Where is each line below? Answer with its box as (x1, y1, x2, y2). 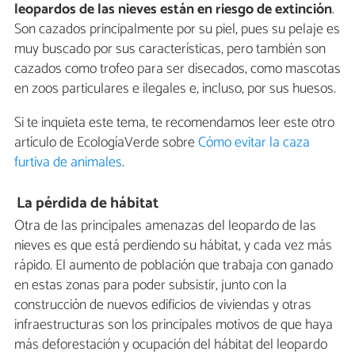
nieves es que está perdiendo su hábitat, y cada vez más (14, 233, 332, 258)
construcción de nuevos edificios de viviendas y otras (14, 292, 311, 317)
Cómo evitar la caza (198, 130, 310, 155)
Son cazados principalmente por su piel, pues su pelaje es (14, 17, 340, 41)
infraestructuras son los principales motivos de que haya (14, 312, 333, 337)
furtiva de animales (14, 150, 122, 174)
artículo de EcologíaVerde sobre (14, 130, 198, 155)
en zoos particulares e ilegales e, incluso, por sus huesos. (14, 76, 336, 101)
